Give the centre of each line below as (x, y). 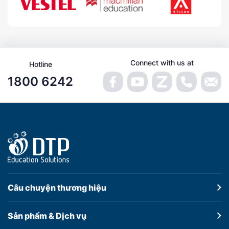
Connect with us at (162, 62)
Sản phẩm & (31, 216)
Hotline (40, 64)
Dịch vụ (70, 216)
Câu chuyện (32, 188)
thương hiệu (81, 188)
